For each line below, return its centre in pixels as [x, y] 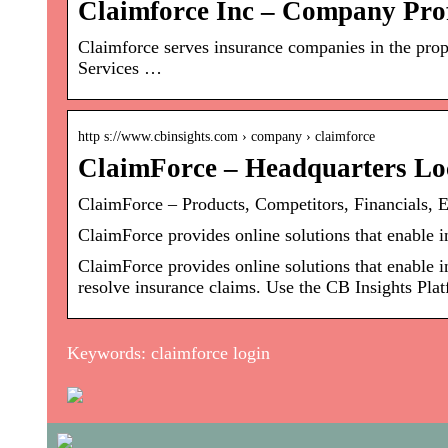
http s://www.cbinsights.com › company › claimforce [226, 137]
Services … [120, 68]
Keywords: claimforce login [168, 353]
